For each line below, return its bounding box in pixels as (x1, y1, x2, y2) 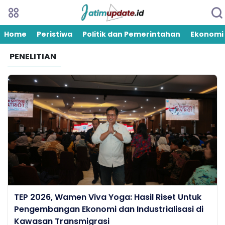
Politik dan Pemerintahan (82, 29, 180, 39)
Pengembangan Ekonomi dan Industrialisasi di (14, 203, 203, 215)
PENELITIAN (10, 51, 56, 62)
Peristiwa (37, 29, 72, 39)
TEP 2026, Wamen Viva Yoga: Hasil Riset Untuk (14, 191, 201, 203)
